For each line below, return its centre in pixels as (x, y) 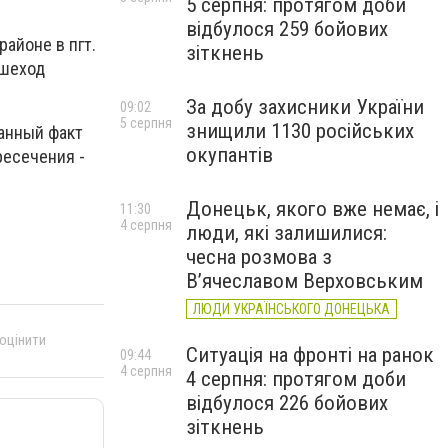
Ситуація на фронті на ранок (310, 355)
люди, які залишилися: (286, 233)
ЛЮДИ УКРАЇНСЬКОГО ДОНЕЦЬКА (291, 309)
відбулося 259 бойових (287, 29)
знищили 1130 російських (300, 131)
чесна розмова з (259, 257)
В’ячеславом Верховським (304, 281)
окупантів (229, 155)
